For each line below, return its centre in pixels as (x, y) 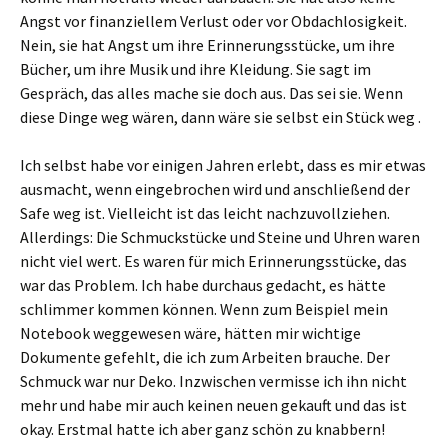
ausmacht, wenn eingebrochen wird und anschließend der (215, 189)
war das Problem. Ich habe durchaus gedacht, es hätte (203, 285)
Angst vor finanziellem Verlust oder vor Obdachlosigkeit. (213, 21)
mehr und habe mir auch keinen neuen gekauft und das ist (213, 405)
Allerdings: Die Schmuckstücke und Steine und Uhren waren (220, 237)
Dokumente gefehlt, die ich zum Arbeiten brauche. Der (205, 357)
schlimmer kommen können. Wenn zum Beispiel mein (204, 309)
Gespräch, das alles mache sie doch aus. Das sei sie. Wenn (211, 93)
